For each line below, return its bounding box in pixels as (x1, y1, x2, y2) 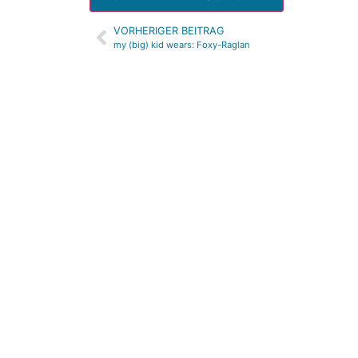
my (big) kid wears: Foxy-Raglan (113, 39, 250, 51)
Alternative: (89, 26, 158, 42)
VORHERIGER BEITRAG (113, 25, 225, 38)
